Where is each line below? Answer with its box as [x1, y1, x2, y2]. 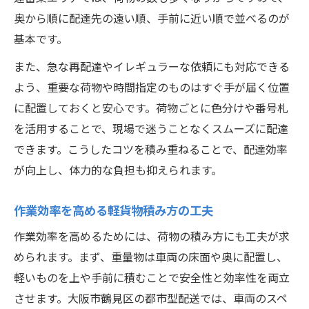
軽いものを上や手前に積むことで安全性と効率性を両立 [14, 272, 290, 286]
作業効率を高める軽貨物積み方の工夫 [14, 204, 213, 219]
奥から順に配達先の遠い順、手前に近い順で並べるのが [14, 12, 290, 26]
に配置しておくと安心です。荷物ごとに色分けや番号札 [14, 102, 288, 116]
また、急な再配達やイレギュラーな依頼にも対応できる [14, 61, 290, 74]
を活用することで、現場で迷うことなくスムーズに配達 [14, 123, 288, 137]
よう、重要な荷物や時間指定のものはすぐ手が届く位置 [14, 81, 290, 95]
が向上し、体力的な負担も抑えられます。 [14, 164, 222, 178]
